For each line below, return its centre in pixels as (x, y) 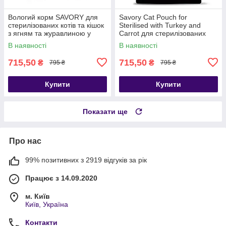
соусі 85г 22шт (32, 41)
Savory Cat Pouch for (153, 17)
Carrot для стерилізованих (162, 33)
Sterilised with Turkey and (160, 25)
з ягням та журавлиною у (49, 33)
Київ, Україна (47, 204)
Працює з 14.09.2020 (61, 178)
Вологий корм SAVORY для (53, 17)
